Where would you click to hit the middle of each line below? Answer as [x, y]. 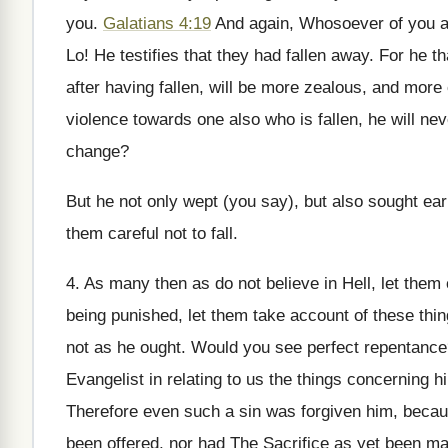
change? [97, 151]
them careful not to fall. [152, 233]
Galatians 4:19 [157, 23]
